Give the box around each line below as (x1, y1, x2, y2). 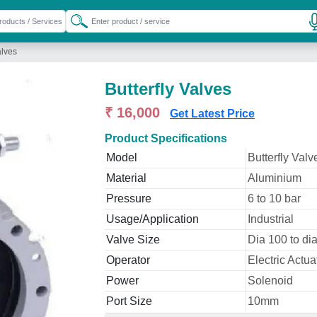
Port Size (106, 295, 152, 307)
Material (106, 172, 146, 184)
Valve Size (106, 234, 160, 246)
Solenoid (248, 275, 293, 287)
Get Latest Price (170, 108, 255, 120)
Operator (106, 254, 150, 266)
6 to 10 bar (248, 192, 301, 204)
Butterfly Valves (105, 79, 231, 98)
